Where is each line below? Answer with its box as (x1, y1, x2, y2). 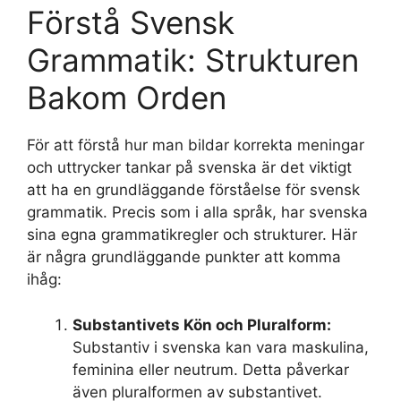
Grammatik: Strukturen (27, 41, 359, 80)
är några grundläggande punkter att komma (27, 248, 341, 267)
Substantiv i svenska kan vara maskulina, (73, 337, 369, 356)
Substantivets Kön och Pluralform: (73, 315, 331, 334)
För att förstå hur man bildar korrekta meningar (27, 136, 364, 155)
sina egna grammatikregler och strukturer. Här (27, 226, 357, 244)
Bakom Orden (27, 79, 226, 117)
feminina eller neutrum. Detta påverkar (73, 360, 349, 379)
